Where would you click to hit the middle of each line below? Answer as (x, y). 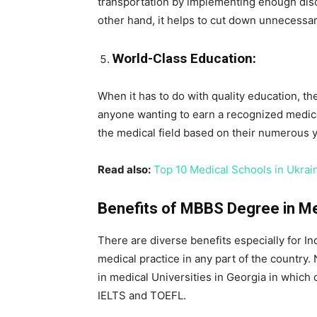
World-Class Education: (184, 58)
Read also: (124, 169)
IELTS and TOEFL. (142, 295)
